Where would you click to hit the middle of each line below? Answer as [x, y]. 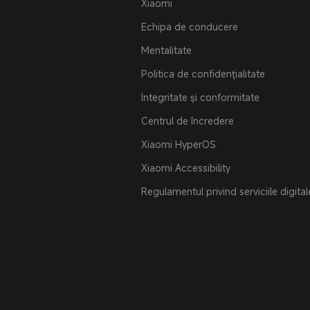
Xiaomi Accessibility [186, 168]
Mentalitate [166, 50]
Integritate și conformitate [200, 97]
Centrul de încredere [188, 121]
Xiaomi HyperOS [179, 144]
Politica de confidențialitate [203, 74]
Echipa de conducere [190, 27]
